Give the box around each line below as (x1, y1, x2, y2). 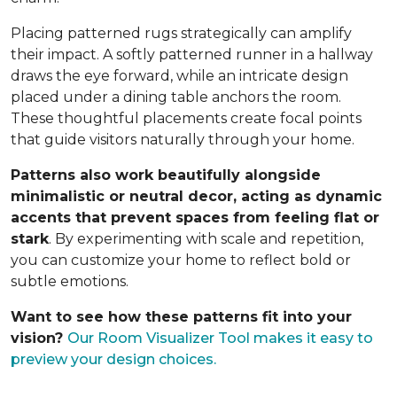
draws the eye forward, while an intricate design (11, 66, 348, 84)
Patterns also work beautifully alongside (11, 166, 321, 183)
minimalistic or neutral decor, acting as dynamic (11, 187, 382, 205)
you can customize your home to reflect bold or (11, 251, 351, 269)
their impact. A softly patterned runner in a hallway (11, 45, 373, 63)
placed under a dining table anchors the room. (11, 88, 341, 105)
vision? (11, 329, 67, 346)
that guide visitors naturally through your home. (11, 130, 354, 148)
